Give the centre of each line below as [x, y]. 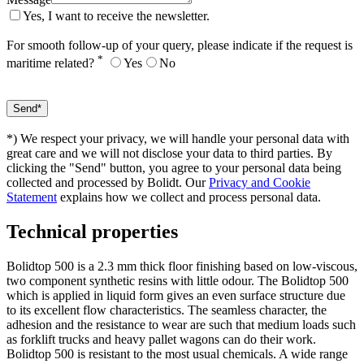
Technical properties [92, 231]
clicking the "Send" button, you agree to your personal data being [174, 167]
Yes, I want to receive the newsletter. [116, 15]
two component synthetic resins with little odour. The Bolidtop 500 [178, 280]
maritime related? [52, 63]
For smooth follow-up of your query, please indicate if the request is [180, 45]
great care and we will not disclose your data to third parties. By [169, 153]
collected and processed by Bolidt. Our [108, 182]
